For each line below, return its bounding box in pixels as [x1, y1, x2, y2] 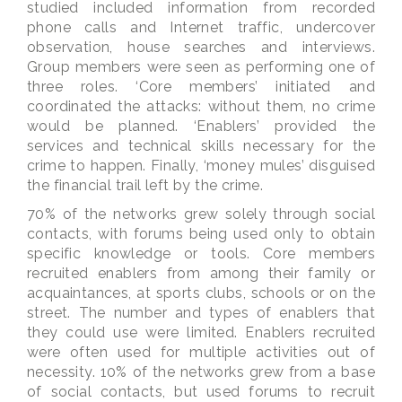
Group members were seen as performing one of [27, 58, 375, 75]
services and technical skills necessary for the [27, 137, 375, 154]
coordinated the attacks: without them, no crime [27, 98, 375, 115]
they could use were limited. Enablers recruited [27, 324, 375, 341]
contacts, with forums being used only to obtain [27, 225, 375, 242]
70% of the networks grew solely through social [27, 205, 375, 223]
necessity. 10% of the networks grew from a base [27, 363, 375, 380]
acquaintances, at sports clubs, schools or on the [27, 284, 375, 301]
